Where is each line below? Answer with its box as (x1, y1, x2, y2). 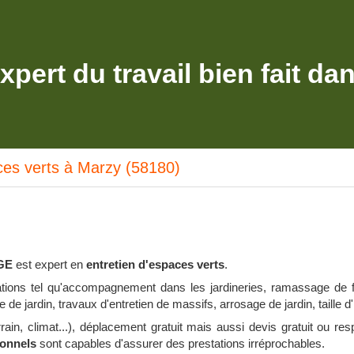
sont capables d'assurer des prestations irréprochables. (36, 337, 325, 350)
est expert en (13, 258, 86, 271)
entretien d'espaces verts (86, 258, 224, 271)
